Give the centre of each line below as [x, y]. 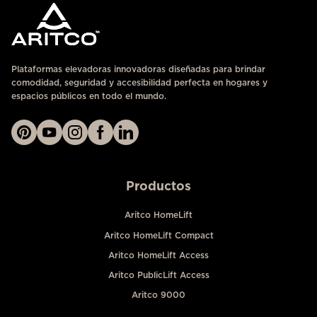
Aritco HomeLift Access [158, 255]
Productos [158, 186]
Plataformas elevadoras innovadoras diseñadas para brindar [138, 69]
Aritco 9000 [158, 295]
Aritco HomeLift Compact [158, 235]
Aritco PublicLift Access [158, 275]
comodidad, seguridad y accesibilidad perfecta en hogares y [139, 83]
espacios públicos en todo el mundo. [89, 96]
